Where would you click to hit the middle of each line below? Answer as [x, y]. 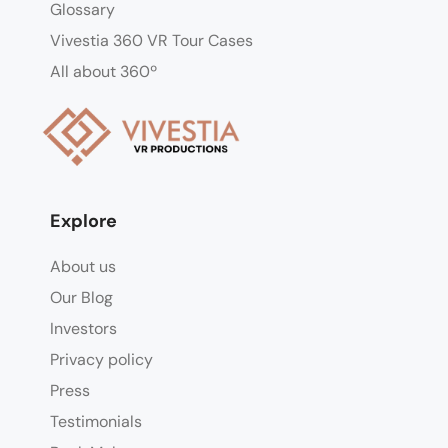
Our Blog [81, 298]
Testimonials [96, 422]
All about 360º [103, 71]
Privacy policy [101, 360]
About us [83, 267]
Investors [83, 329]
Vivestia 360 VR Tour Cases [151, 40]
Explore [83, 221]
